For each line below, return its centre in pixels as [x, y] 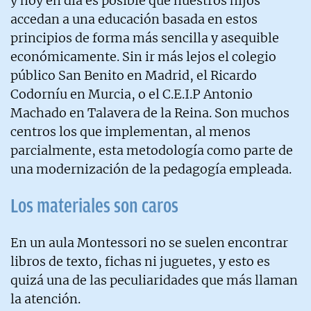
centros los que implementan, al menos [131, 131]
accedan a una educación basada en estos [134, 19]
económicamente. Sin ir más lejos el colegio [143, 56]
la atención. [45, 299]
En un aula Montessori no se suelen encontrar [149, 242]
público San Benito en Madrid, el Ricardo [134, 75]
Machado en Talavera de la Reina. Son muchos [150, 112]
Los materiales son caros [94, 205]
